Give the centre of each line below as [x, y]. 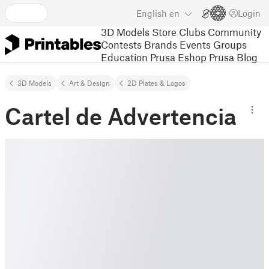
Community [234, 32]
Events [195, 44]
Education [124, 57]
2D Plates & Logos [156, 83]
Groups [230, 44]
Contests [121, 44]
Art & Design [89, 83]
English [152, 13]
